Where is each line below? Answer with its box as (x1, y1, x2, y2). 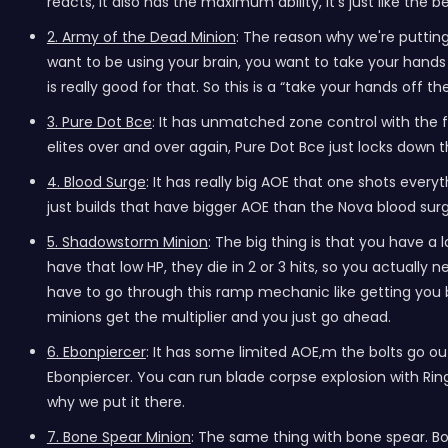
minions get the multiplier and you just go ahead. (46, 307, 395, 327)
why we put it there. (46, 392, 185, 412)
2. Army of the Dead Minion (46, 27, 236, 47)
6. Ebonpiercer (46, 342, 146, 362)
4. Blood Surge (46, 172, 146, 192)
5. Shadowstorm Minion (46, 232, 208, 252)
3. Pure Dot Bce (46, 112, 152, 132)
